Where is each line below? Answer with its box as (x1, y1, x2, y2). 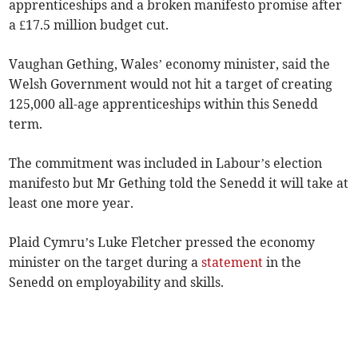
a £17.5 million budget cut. (9, 17, 169, 34)
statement (201, 254, 264, 271)
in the (263, 254, 302, 271)
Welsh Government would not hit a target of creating (9, 76, 333, 93)
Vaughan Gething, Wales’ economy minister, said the (9, 56, 331, 73)
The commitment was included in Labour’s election (9, 155, 323, 172)
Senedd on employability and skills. (9, 274, 225, 291)
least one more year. (9, 195, 134, 212)
